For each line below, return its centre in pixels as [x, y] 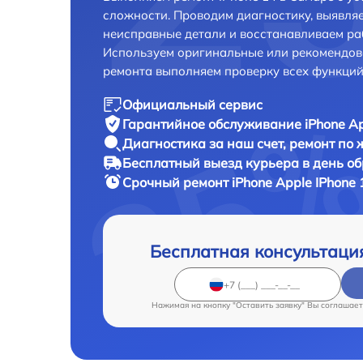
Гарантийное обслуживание [214, 124]
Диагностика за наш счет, [206, 143]
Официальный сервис [192, 105]
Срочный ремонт [177, 182]
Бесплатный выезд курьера [212, 163]
